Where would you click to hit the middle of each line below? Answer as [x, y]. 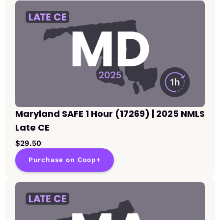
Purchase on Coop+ [65, 160]
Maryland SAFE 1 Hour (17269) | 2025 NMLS [110, 114]
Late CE [32, 128]
